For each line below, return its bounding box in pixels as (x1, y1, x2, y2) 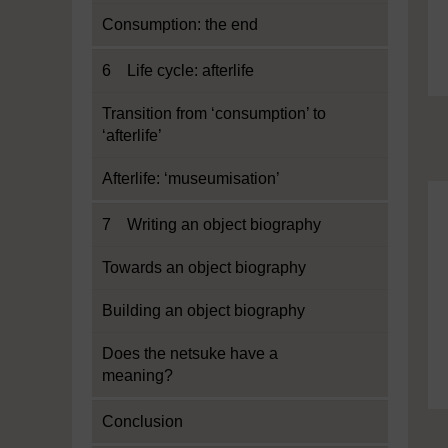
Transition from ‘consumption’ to (102, 105, 326, 122)
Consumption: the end (102, 16, 258, 33)
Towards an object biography (102, 259, 306, 276)
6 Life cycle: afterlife (102, 62, 254, 79)
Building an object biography (102, 302, 305, 319)
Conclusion (102, 413, 183, 430)
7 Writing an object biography (102, 216, 321, 233)
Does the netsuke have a (102, 345, 278, 362)
